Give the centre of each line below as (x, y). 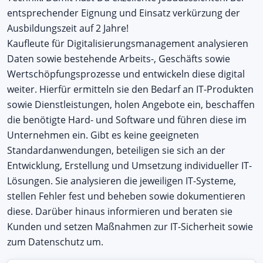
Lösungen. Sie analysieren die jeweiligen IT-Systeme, (122, 181)
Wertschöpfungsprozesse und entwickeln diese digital (126, 74)
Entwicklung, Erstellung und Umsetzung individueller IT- (129, 165)
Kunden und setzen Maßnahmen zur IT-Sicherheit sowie (130, 226)
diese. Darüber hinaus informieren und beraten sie (120, 211)
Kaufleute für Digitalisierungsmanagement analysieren (128, 43)
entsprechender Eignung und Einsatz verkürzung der (124, 13)
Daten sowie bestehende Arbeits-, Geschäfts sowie (119, 58)
